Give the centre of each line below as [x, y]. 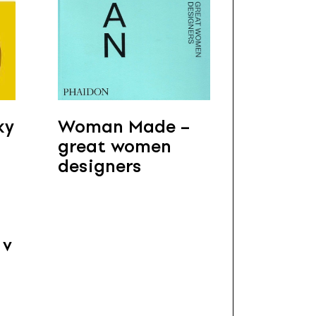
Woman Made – [124, 127]
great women [115, 147]
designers [100, 166]
